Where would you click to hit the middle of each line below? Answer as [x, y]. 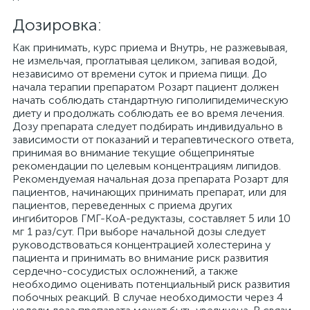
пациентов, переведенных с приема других [122, 205]
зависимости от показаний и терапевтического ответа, [153, 139]
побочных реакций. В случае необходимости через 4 [148, 297]
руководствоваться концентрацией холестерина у [142, 245]
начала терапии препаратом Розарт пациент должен [146, 87]
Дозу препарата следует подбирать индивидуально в [148, 126]
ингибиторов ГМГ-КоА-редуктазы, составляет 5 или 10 [152, 218]
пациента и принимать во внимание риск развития [140, 258]
